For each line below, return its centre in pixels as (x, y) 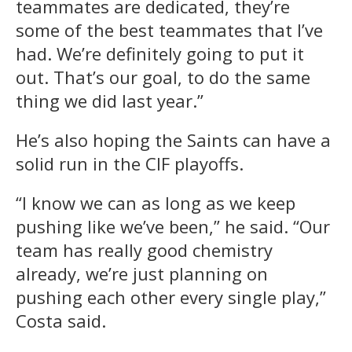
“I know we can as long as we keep (156, 202)
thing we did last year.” (110, 100)
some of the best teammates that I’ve (169, 29)
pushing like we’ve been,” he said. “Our (173, 226)
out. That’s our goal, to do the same (163, 77)
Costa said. (61, 320)
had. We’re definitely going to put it (160, 53)
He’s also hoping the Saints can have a (173, 139)
